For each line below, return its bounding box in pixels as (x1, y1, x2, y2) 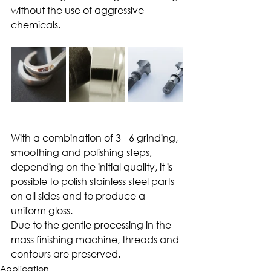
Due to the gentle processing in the (11, 218, 174, 231)
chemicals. (11, 18, 60, 31)
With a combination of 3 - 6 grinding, (11, 131, 180, 144)
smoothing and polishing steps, (11, 146, 154, 158)
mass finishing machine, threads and (11, 233, 181, 246)
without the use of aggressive (11, 4, 146, 16)
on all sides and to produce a (11, 189, 148, 202)
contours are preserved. (11, 247, 120, 260)
